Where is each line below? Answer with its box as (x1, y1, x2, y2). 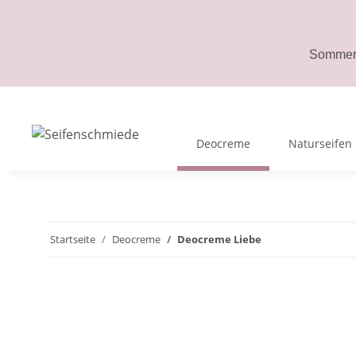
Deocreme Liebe (177, 232, 261, 246)
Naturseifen (288, 136, 352, 151)
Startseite (50, 232, 95, 246)
